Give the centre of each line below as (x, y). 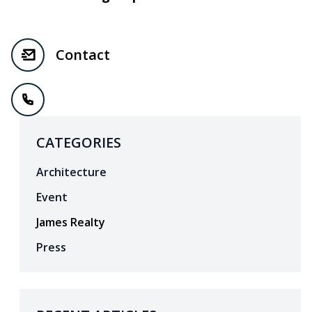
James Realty (71, 222)
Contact (83, 54)
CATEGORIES (79, 142)
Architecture (71, 172)
